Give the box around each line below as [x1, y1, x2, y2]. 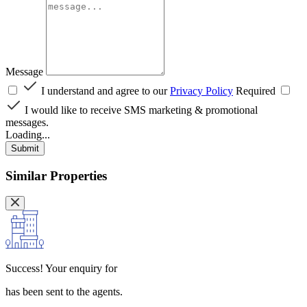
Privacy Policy [170, 84, 233, 97]
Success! [5, 262, 43, 275]
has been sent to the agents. [5, 286, 123, 298]
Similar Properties [5, 168, 107, 183]
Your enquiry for [43, 262, 117, 275]
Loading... [5, 128, 50, 140]
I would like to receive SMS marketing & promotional [25, 103, 258, 116]
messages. [5, 116, 49, 128]
